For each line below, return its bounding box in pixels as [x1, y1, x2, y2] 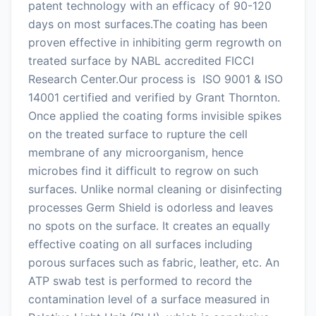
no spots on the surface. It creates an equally [28, 218, 270, 233]
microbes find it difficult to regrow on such [28, 163, 258, 178]
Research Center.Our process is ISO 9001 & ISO [28, 71, 283, 86]
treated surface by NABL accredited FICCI [28, 53, 254, 68]
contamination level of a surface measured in [28, 291, 269, 306]
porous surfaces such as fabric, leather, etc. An [28, 255, 279, 269]
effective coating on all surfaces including [28, 236, 253, 251]
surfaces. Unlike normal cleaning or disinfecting [28, 181, 282, 196]
